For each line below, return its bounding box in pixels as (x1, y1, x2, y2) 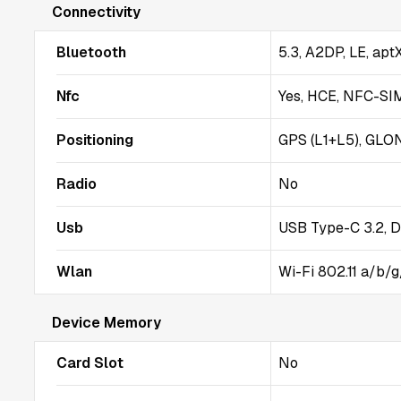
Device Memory (52, 313, 161, 332)
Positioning (56, 131, 133, 149)
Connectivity (52, 3, 141, 21)
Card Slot (56, 354, 124, 372)
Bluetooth (56, 43, 126, 62)
